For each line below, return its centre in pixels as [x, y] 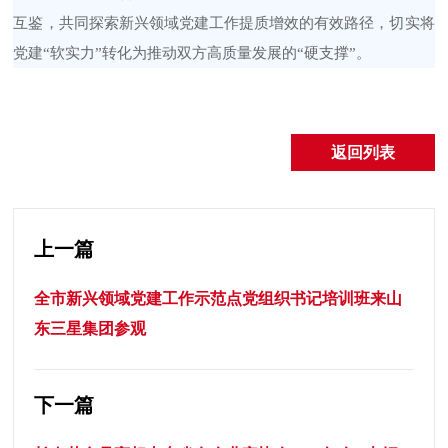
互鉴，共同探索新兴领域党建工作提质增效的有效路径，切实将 [224, 22]
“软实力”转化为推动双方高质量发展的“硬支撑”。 [207, 52]
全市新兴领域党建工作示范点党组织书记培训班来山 [218, 298]
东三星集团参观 [90, 328]
